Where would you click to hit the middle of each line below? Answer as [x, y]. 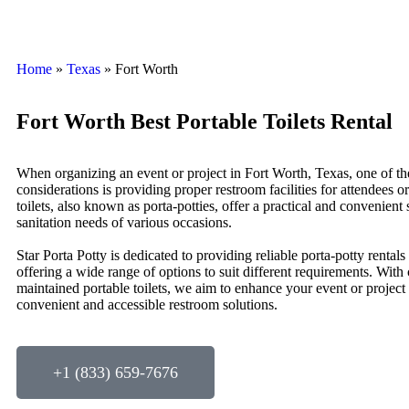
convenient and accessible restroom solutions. [147, 304]
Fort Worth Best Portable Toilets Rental [204, 121]
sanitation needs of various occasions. [124, 222]
